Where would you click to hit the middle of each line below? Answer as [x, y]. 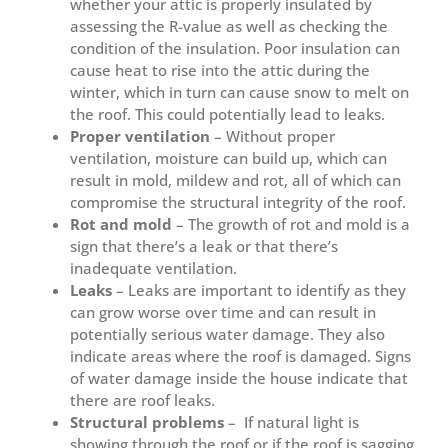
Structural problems [147, 422]
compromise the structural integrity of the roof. [238, 202]
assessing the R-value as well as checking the [229, 26]
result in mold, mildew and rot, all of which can [235, 180]
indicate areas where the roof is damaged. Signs [240, 356]
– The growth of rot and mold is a [293, 224]
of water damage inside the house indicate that [239, 378]
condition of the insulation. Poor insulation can [235, 48]
